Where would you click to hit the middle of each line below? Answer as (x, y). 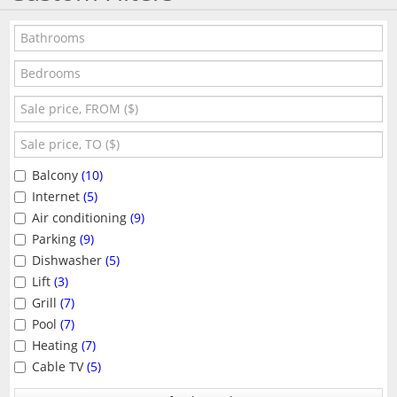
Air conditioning (79, 218)
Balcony (55, 175)
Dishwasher (67, 260)
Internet (56, 196)
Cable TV (58, 366)
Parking (54, 239)
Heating (55, 345)
